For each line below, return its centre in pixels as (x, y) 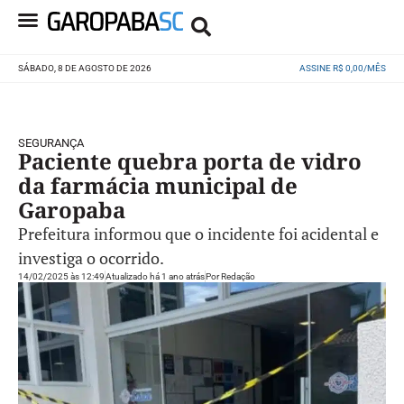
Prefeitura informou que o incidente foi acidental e (198, 234)
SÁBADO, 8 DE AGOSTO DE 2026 (85, 68)
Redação (237, 276)
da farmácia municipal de (158, 185)
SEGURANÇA (51, 143)
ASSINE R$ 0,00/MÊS (342, 68)
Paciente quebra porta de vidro (190, 161)
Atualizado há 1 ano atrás (155, 276)
